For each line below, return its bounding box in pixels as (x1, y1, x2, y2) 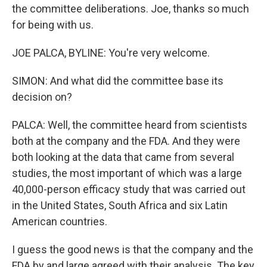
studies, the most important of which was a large (12, 167, 242, 179)
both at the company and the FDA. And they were (12, 135, 240, 147)
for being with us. (12, 18, 94, 31)
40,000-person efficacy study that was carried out (12, 183, 246, 195)
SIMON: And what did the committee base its (12, 74, 223, 87)
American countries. (12, 215, 107, 228)
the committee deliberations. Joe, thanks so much (12, 2, 249, 15)
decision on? (12, 91, 72, 103)
